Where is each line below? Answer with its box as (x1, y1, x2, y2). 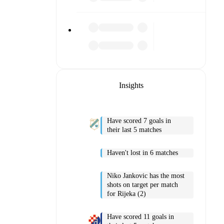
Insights (118, 80, 143, 89)
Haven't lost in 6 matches (107, 148, 178, 156)
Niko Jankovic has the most (107, 171, 184, 179)
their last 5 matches (107, 125, 161, 133)
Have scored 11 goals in (107, 212, 174, 220)
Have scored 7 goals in (107, 116, 171, 124)
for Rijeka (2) (107, 189, 146, 197)
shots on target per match (107, 180, 178, 188)
